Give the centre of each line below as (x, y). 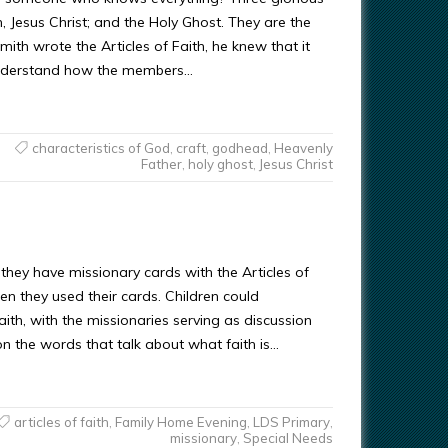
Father (161, 164)
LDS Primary (291, 422)
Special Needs (287, 438)
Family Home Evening (180, 422)
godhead (239, 148)
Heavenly (303, 148)
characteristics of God (100, 148)
